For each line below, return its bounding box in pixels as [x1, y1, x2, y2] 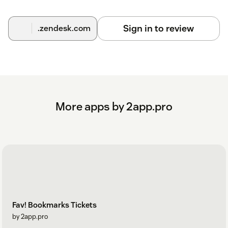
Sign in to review [123, 22, 194, 34]
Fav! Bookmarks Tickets [12, 200, 97, 210]
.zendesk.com [37, 22, 91, 34]
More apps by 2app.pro [55, 99, 173, 113]
